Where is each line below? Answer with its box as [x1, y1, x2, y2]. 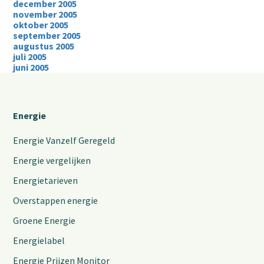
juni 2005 [13, 61, 49, 73]
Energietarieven [13, 174, 78, 186]
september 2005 [13, 29, 81, 41]
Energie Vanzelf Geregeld [13, 134, 115, 146]
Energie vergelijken [13, 154, 91, 166]
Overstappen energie [13, 194, 98, 206]
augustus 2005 [13, 40, 75, 52]
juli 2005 [13, 51, 47, 62]
